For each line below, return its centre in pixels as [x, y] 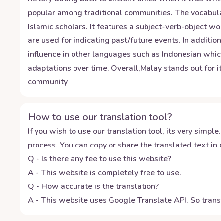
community [48, 82]
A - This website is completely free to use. [104, 173]
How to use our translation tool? [100, 117]
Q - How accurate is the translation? [93, 186]
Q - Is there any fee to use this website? [99, 159]
